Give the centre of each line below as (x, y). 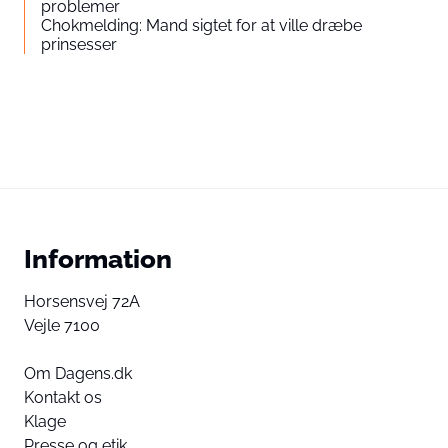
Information (98, 258)
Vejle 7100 (62, 325)
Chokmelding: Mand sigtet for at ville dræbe (201, 25)
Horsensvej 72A (82, 301)
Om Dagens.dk (78, 373)
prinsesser (79, 44)
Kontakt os (63, 397)
